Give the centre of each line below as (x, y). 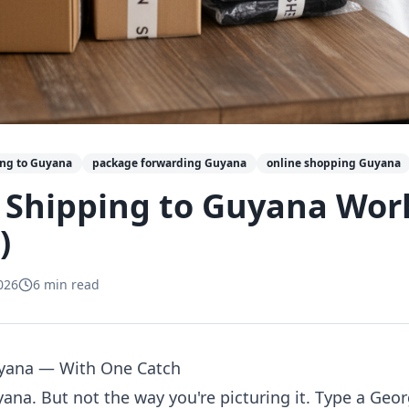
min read (70, 284)
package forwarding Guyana (169, 163)
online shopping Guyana (334, 163)
